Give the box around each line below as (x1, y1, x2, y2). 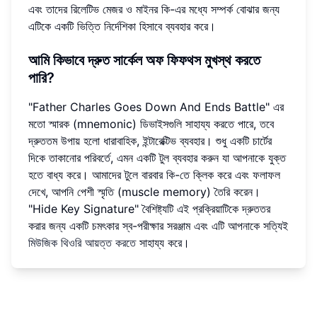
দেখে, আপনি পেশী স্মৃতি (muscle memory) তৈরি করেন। (28, 184, 260, 199)
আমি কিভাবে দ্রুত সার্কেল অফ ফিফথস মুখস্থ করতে (28, 51, 260, 69)
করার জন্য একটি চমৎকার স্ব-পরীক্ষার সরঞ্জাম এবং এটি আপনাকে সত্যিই (28, 218, 288, 233)
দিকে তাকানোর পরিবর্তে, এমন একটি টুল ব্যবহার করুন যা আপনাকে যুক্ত (28, 150, 286, 165)
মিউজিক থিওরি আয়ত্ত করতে (28, 235, 136, 250)
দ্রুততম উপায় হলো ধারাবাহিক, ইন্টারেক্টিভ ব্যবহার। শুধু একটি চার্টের (28, 133, 272, 148)
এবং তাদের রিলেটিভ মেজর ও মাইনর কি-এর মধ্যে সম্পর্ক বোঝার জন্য (28, 1, 279, 16)
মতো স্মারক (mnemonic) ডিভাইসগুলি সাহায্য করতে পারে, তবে (28, 116, 274, 131)
